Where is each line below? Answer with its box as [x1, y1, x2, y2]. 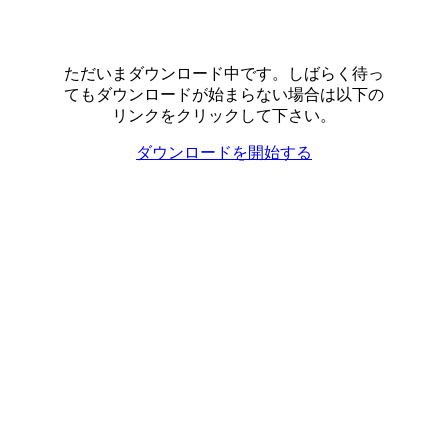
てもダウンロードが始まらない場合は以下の [64, 86, 384, 103]
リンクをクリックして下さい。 [112, 107, 336, 124]
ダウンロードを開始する [136, 144, 312, 161]
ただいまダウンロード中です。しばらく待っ [64, 65, 384, 82]
